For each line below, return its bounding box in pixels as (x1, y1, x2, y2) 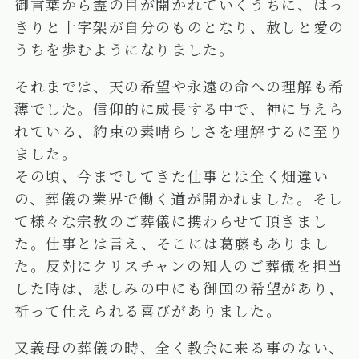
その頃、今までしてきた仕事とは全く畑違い (14, 165, 329, 187)
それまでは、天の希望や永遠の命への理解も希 (14, 75, 345, 97)
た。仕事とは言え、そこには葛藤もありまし (14, 232, 330, 254)
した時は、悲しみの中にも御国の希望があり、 (14, 277, 345, 299)
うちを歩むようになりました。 (14, 38, 235, 60)
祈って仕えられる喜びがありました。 (14, 300, 282, 321)
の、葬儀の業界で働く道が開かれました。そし (14, 188, 344, 209)
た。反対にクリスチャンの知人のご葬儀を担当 (14, 255, 344, 276)
